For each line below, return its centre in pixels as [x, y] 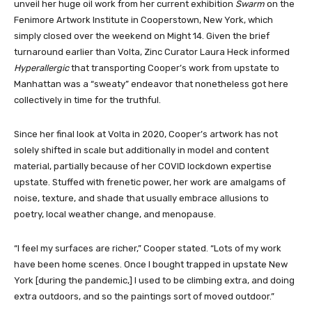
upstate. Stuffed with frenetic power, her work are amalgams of [150, 182]
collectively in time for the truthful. [88, 100]
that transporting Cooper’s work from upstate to [174, 68]
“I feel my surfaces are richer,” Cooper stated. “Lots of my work [148, 248]
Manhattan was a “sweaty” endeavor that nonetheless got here [151, 84]
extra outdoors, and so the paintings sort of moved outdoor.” [144, 296]
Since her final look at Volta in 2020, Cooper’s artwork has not [146, 134]
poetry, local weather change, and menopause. [115, 214]
